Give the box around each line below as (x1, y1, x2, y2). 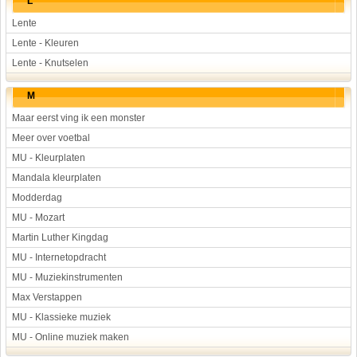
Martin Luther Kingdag (12, 232, 108, 243)
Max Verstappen (12, 292, 82, 303)
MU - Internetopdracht (12, 252, 106, 263)
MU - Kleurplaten (12, 152, 85, 163)
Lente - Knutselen (12, 57, 88, 69)
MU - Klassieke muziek (12, 312, 111, 323)
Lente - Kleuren (12, 37, 79, 49)
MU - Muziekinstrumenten (12, 272, 123, 283)
